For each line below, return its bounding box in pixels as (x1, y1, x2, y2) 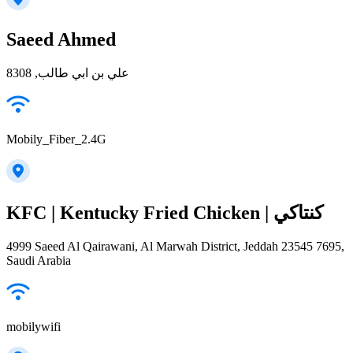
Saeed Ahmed (6, 28, 116, 50)
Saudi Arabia (6, 254, 71, 268)
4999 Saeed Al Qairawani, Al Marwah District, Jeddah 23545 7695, (6, 240, 344, 254)
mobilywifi (6, 320, 61, 334)
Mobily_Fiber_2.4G (6, 132, 106, 147)
